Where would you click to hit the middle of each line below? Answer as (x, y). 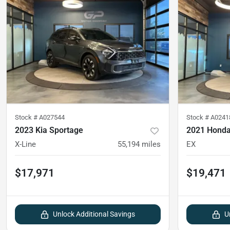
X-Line (25, 144)
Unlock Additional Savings (94, 214)
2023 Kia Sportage (49, 130)
